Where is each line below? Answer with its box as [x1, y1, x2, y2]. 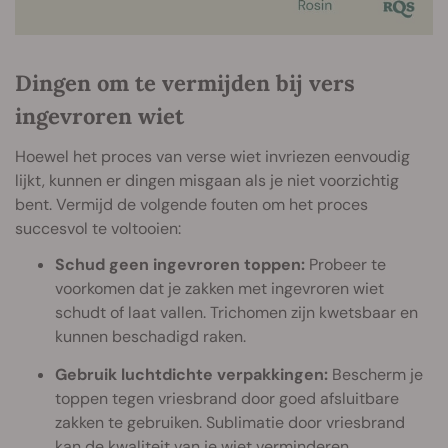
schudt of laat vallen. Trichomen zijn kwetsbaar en [55, 301, 418, 323]
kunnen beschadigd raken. [55, 325, 246, 347]
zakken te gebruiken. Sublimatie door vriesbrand [55, 411, 405, 433]
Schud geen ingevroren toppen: [55, 253, 305, 275]
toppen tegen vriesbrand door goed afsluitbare [55, 387, 399, 409]
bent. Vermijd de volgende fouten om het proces [15, 193, 368, 215]
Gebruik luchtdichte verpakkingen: [55, 363, 328, 385]
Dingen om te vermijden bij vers [15, 68, 355, 97]
